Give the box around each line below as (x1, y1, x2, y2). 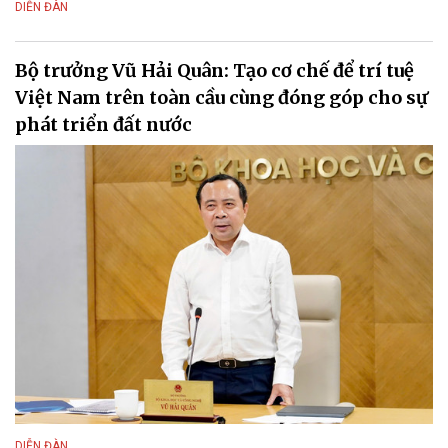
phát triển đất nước (15, 113, 192, 136)
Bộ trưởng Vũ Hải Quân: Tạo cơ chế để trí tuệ (15, 59, 414, 82)
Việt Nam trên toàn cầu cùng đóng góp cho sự (15, 86, 428, 109)
